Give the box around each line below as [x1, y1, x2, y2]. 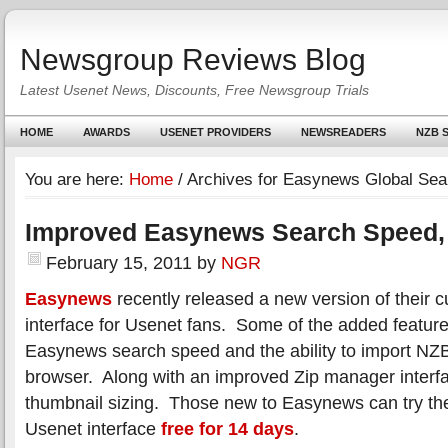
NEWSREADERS [301, 126, 386, 138]
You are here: [25, 170, 129, 189]
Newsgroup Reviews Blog [20, 43, 366, 76]
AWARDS [83, 126, 130, 138]
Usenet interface [25, 418, 161, 439]
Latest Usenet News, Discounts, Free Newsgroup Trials [20, 82, 369, 98]
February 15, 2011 [46, 252, 192, 273]
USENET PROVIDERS [160, 126, 271, 138]
